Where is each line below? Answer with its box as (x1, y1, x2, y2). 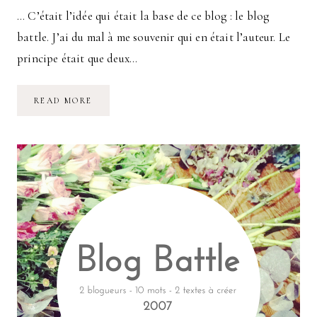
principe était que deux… (17, 50, 138, 66)
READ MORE (34, 95, 93, 105)
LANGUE (91, 124, 134, 134)
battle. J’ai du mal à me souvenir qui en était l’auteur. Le (17, 29, 291, 45)
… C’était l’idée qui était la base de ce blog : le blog (17, 8, 270, 23)
